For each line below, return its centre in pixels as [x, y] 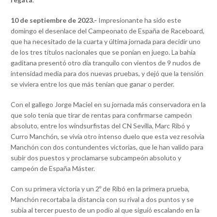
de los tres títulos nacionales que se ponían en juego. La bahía [103, 52]
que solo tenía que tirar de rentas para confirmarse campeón [101, 115]
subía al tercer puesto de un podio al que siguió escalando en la [105, 210]
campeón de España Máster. [53, 169]
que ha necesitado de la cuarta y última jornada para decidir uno [106, 42]
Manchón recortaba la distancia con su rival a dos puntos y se [102, 200]
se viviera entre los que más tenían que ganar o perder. [93, 84]
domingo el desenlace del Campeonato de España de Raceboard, [108, 31]
